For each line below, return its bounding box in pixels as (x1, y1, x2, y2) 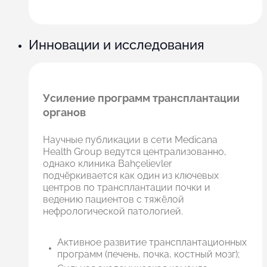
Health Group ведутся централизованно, (43, 145, 226, 157)
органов (43, 105, 86, 119)
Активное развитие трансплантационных (57, 236, 247, 248)
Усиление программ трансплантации (43, 91, 240, 104)
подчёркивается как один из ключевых (43, 169, 219, 181)
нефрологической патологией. (43, 205, 183, 217)
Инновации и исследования (29, 36, 204, 52)
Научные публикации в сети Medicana (43, 133, 218, 145)
